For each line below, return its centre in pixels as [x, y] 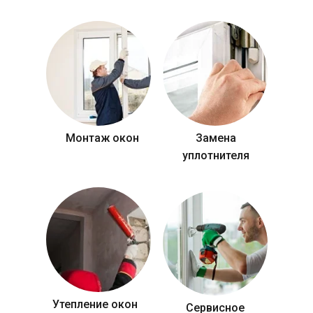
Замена [216, 138]
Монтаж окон [102, 138]
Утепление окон [95, 305]
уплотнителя [216, 156]
